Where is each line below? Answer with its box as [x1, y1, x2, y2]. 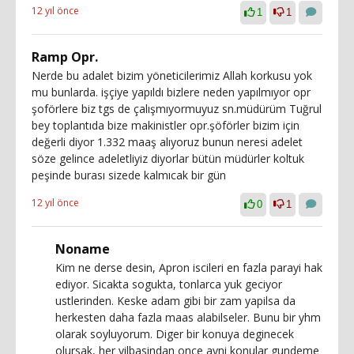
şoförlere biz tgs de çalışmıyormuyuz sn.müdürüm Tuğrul [32, 101, 322, 116]
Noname [55, 240, 110, 258]
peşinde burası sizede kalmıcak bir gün [32, 168, 226, 183]
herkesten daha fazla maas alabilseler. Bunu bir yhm [55, 310, 321, 325]
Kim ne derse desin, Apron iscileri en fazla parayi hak [55, 260, 322, 275]
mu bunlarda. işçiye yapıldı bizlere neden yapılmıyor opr [32, 85, 311, 100]
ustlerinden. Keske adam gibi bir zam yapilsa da [55, 293, 296, 308]
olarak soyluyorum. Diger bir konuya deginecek [55, 326, 294, 341]
